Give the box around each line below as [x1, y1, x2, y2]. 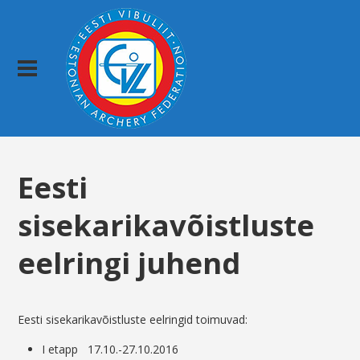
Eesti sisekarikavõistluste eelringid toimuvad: [18, 312, 248, 328]
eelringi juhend [18, 243, 241, 283]
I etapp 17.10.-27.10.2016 [42, 342, 179, 358]
